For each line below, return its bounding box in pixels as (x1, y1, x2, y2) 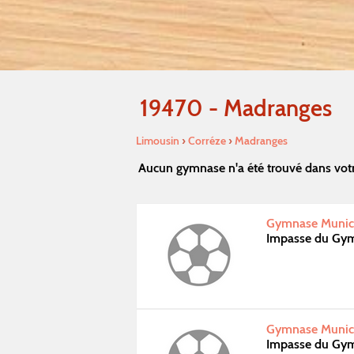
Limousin (136, 133, 179, 148)
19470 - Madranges (140, 93, 332, 122)
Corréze (188, 133, 226, 148)
